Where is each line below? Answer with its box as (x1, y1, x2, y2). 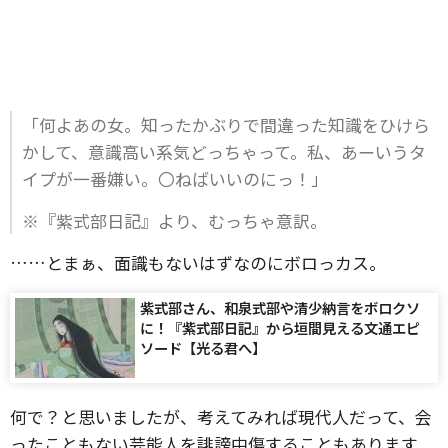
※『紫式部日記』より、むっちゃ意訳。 (22, 208, 327, 233)
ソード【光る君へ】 (140, 337, 266, 358)
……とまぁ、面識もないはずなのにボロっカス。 (10, 250, 386, 275)
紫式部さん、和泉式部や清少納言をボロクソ (140, 297, 420, 318)
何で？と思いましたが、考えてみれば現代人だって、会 (10, 404, 432, 429)
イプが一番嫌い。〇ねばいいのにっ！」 (22, 166, 328, 191)
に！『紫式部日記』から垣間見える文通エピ (140, 317, 420, 338)
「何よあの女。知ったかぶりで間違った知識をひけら (22, 112, 430, 137)
